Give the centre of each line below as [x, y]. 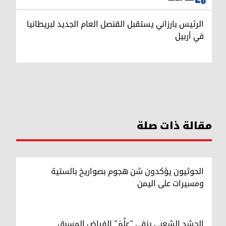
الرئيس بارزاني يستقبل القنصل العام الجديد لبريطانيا [115, 24]
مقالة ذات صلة [174, 126]
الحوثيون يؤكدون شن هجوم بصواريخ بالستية [127, 171]
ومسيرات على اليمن [171, 183]
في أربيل [189, 36]
